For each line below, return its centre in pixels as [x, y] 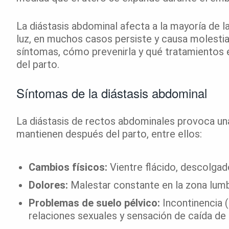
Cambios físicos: [68, 167]
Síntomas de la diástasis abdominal [112, 93]
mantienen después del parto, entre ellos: [109, 134]
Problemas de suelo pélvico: [94, 203]
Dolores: [48, 185]
